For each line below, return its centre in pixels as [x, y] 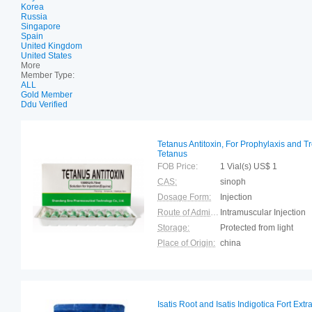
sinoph [233, 182]
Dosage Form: [184, 197]
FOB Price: [178, 166]
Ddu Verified [44, 104]
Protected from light [257, 228]
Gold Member [47, 95]
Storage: [173, 228]
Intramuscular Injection [263, 212]
